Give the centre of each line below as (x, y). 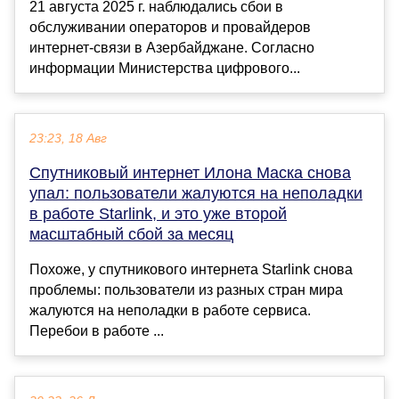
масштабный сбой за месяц (131, 235)
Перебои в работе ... (97, 331)
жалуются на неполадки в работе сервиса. (170, 311)
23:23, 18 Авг (68, 139)
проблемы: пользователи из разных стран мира (186, 290)
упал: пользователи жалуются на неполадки (196, 194)
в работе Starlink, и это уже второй (158, 214)
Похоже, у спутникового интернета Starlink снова (191, 270)
